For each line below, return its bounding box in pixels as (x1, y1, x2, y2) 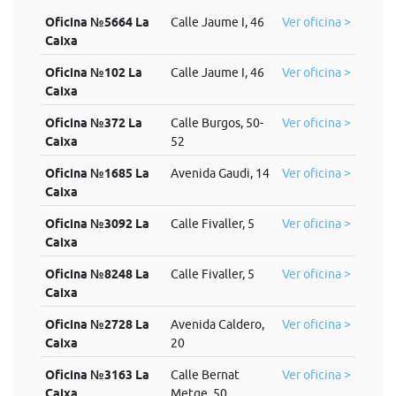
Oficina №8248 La (44, 267, 149, 281)
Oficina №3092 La (44, 217, 149, 231)
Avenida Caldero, (170, 317, 264, 331)
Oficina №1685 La (44, 166, 149, 180)
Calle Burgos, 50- (170, 116, 263, 130)
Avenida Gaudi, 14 (170, 166, 270, 180)
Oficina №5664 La (44, 15, 149, 29)
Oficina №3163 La (44, 368, 149, 382)
